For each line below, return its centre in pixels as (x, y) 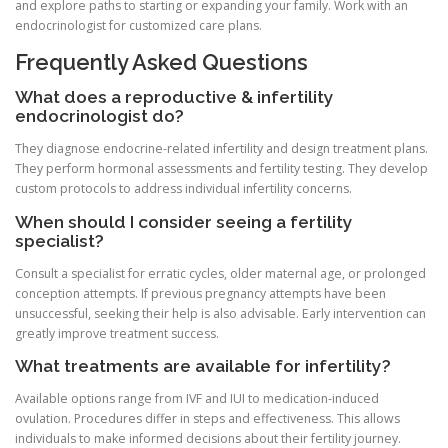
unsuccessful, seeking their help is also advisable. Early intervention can (220, 313)
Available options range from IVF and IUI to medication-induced (197, 398)
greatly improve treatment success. (117, 333)
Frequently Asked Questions (161, 62)
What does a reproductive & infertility (174, 97)
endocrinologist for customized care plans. (138, 26)
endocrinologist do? (99, 116)
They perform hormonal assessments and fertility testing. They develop (221, 169)
